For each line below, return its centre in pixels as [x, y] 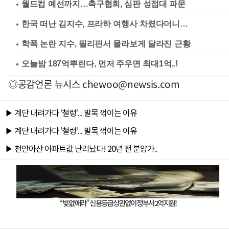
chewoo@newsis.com [131, 84]
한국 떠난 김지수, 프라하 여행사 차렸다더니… [105, 24]
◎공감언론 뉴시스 [45, 84]
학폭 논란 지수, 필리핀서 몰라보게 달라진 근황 [106, 44]
